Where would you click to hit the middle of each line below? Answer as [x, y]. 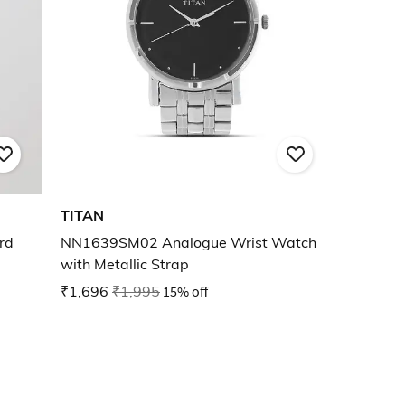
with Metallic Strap [125, 264]
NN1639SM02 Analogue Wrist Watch [188, 243]
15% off [185, 292]
